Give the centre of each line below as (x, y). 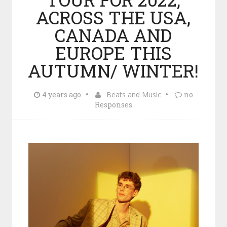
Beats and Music (134, 94)
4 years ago (61, 94)
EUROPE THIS (113, 53)
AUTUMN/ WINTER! (113, 70)
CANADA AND (113, 35)
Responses (113, 105)
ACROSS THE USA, (113, 17)
